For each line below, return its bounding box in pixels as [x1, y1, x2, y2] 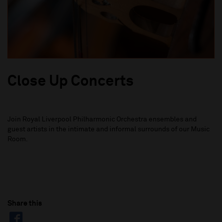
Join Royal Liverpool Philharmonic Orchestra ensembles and [7, 116, 197, 123]
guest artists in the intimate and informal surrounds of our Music [7, 126, 210, 133]
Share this [7, 200, 42, 208]
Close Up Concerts [7, 74, 134, 90]
